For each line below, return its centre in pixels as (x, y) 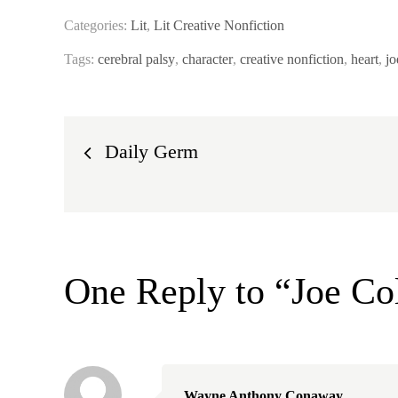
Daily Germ (151, 151)
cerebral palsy (136, 59)
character (207, 59)
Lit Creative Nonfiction (219, 25)
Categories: (97, 25)
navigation (143, 193)
